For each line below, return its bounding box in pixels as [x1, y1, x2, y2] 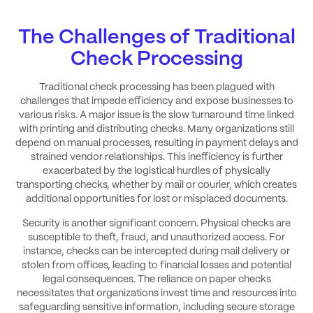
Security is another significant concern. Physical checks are [22, 218, 291, 228]
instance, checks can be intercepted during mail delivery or [23, 246, 290, 256]
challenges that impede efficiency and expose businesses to [20, 96, 293, 107]
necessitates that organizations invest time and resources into [16, 288, 297, 298]
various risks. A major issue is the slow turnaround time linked [19, 110, 294, 121]
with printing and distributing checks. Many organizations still [19, 124, 294, 135]
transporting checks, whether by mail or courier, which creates [16, 180, 297, 191]
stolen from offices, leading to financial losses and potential [22, 260, 291, 270]
